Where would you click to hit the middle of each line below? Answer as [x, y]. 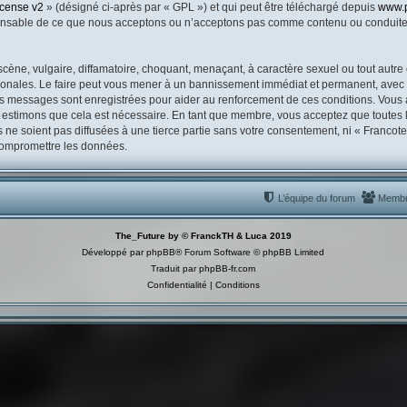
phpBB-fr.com [228, 269]
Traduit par [175, 269]
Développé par [114, 253]
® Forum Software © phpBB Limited [250, 253]
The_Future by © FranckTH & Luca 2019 [203, 236]
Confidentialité [177, 285]
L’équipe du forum [316, 199]
